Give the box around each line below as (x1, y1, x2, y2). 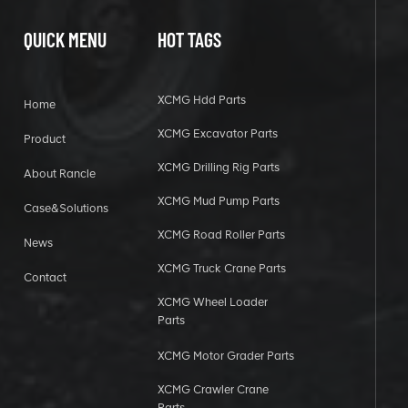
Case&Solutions (23, 201, 108, 216)
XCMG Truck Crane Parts (157, 261, 286, 276)
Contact (23, 270, 66, 285)
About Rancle (23, 167, 96, 181)
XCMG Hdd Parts (157, 93, 246, 107)
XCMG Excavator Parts (157, 127, 278, 141)
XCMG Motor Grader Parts (157, 349, 294, 363)
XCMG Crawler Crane (157, 382, 269, 397)
